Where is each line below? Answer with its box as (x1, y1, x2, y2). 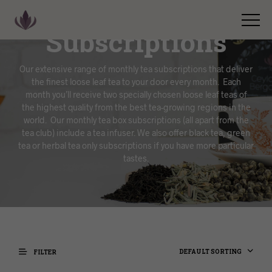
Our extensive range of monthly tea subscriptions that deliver (19, 64, 253, 75)
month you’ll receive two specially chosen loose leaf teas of (25, 89, 247, 100)
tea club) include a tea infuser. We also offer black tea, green (22, 127, 250, 138)
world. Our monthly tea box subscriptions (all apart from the (23, 115, 249, 126)
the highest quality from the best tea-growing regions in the (21, 102, 251, 113)
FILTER (32, 248, 56, 257)
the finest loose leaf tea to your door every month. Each (31, 76, 241, 87)
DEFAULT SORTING (179, 248, 242, 256)
